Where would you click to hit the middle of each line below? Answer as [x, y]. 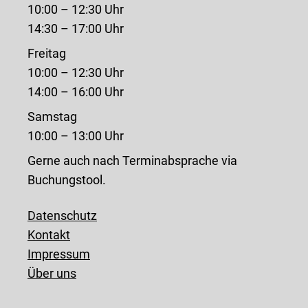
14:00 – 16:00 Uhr [76, 91]
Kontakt [49, 234]
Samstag [52, 116]
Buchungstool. [67, 179]
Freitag [47, 53]
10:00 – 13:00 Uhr [76, 135]
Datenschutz [62, 215]
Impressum [59, 254]
